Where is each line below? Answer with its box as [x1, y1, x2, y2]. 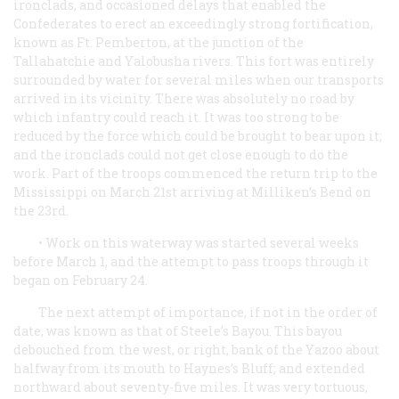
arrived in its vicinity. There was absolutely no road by [13, 89, 354, 107]
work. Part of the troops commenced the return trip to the [13, 164, 378, 182]
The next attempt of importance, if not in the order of [38, 303, 378, 321]
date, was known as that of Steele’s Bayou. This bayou [13, 322, 342, 339]
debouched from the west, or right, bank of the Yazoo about [13, 340, 379, 358]
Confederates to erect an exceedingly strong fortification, [13, 14, 373, 32]
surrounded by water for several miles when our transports [13, 70, 384, 88]
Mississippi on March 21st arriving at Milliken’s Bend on [13, 183, 371, 200]
